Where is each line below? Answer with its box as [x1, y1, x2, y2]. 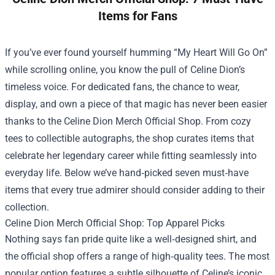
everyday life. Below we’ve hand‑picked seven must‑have [5, 167, 249, 179]
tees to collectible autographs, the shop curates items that [5, 133, 254, 144]
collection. [5, 201, 49, 213]
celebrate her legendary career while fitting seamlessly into [5, 150, 257, 161]
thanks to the [5, 115, 64, 127]
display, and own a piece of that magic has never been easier [5, 98, 267, 110]
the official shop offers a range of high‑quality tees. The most [5, 250, 269, 262]
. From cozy [201, 115, 251, 127]
